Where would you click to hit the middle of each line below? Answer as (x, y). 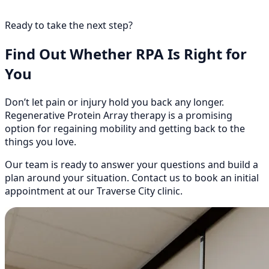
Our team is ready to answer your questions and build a (131, 164)
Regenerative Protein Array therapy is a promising (119, 115)
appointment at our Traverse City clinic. (94, 191)
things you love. (41, 141)
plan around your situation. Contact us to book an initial (132, 177)
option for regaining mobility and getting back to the (125, 128)
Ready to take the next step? (69, 26)
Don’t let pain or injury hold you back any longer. (114, 102)
